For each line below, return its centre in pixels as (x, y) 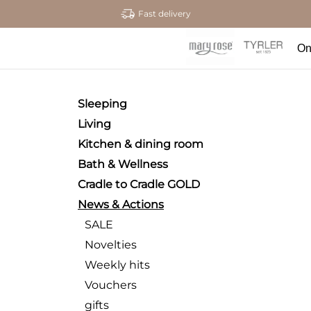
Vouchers (111, 285)
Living (94, 124)
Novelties (111, 245)
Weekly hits (117, 265)
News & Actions (121, 204)
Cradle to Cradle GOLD (139, 184)
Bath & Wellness (123, 164)
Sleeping (102, 104)
